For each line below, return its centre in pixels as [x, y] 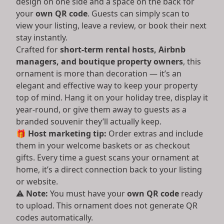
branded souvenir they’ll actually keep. [89, 121]
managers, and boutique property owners [99, 61]
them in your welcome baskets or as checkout [103, 145]
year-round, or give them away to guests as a [101, 109]
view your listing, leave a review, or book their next [111, 25]
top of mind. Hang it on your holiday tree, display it [112, 97]
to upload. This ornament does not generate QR [107, 205]
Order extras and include [155, 133]
